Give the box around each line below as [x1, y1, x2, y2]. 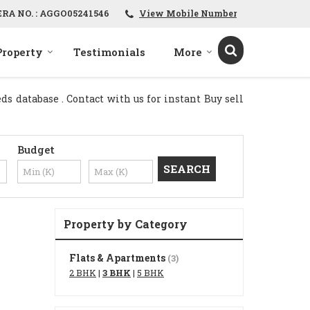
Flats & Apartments [69, 251, 165, 265]
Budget [17, 143, 55, 157]
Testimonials [73, 45, 145, 60]
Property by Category [64, 217, 188, 232]
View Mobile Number [139, 8, 237, 19]
